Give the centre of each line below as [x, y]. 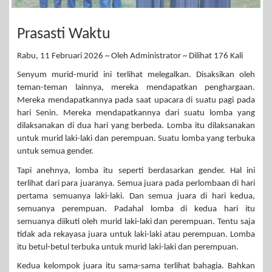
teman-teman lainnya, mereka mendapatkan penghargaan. [136, 88]
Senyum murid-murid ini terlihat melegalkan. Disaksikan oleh [136, 75]
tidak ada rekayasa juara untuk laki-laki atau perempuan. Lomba [136, 234]
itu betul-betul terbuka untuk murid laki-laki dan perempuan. [128, 247]
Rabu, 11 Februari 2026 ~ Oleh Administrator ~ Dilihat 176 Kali [130, 56]
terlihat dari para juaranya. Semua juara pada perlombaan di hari [136, 183]
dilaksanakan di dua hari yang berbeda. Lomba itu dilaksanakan [136, 126]
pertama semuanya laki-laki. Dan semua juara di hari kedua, [136, 196]
